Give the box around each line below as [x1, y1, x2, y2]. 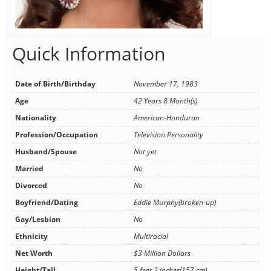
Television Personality [134, 129, 203, 140]
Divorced [15, 180, 47, 191]
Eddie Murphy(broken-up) [134, 197, 216, 208]
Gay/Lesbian [15, 214, 60, 225]
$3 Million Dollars [134, 248, 191, 259]
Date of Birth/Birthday [15, 79, 96, 90]
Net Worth [15, 248, 53, 259]
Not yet [134, 146, 157, 157]
